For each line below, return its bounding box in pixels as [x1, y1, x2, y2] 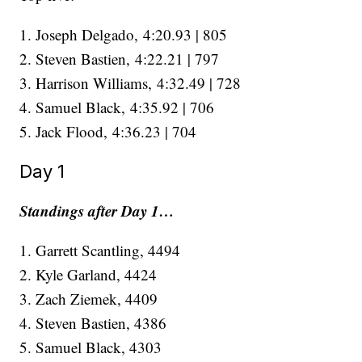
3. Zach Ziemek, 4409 [19, 288, 158, 309]
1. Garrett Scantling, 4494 [19, 240, 181, 261]
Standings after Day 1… [19, 200, 175, 222]
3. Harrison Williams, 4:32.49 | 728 [19, 73, 242, 94]
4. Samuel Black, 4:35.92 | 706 [19, 97, 215, 118]
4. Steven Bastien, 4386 [19, 313, 167, 334]
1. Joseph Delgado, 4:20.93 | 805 [19, 24, 228, 45]
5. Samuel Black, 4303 [19, 337, 162, 358]
